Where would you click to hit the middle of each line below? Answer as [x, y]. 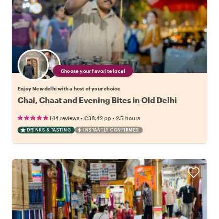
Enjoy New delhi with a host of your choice [69, 89]
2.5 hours [128, 118]
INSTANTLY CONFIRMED [111, 130]
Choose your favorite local [93, 71]
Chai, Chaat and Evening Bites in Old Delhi [97, 100]
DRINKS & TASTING [49, 130]
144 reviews [64, 118]
